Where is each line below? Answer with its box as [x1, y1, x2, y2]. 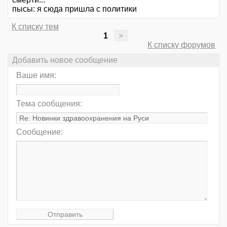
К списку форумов [147, 40, 215, 49]
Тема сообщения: [16, 99, 82, 108]
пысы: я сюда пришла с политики [12, 4, 137, 13]
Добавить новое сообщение [12, 56, 118, 65]
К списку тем [12, 22, 59, 31]
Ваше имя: [16, 71, 56, 80]
